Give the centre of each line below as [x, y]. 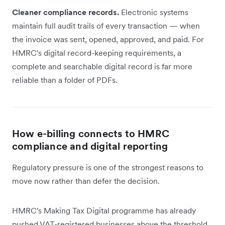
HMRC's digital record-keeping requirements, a [97, 52]
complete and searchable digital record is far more [102, 66]
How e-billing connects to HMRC [91, 133]
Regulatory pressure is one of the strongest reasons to [108, 167]
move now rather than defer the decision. [86, 181]
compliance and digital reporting [90, 146]
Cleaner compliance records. [67, 12]
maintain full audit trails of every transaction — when [106, 25]
